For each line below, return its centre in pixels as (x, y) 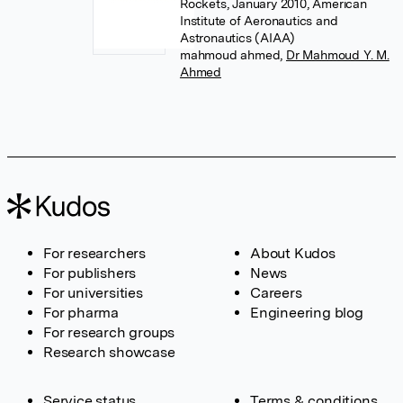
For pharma (81, 313)
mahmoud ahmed (230, 55)
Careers (276, 293)
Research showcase (109, 352)
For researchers (94, 253)
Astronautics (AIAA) (237, 38)
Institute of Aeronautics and (259, 21)
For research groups (109, 332)
